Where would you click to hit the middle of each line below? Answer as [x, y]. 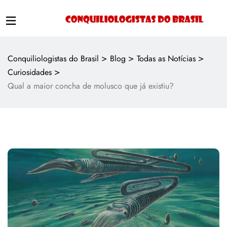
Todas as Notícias [166, 59]
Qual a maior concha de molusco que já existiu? [91, 86]
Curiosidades [30, 72]
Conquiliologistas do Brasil [53, 59]
